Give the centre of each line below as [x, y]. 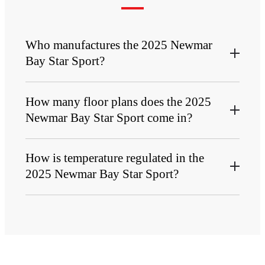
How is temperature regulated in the [114, 158]
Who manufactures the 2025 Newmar [119, 45]
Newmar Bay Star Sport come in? [109, 117]
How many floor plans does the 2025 [118, 101]
